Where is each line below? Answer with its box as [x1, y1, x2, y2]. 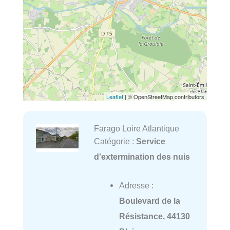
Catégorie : [93, 137, 136, 146]
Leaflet [106, 92, 123, 101]
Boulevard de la [119, 196, 180, 206]
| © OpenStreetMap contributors [123, 92, 204, 101]
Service [136, 137, 165, 146]
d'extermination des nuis [93, 152, 190, 162]
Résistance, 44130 [119, 212, 190, 221]
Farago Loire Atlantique [93, 124, 179, 133]
